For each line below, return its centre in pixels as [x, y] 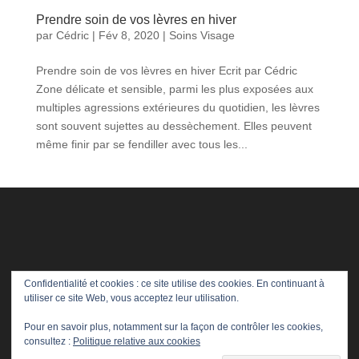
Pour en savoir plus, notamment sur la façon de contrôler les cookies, [173, 327]
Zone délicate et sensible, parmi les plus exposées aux [174, 89]
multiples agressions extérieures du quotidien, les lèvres [177, 107]
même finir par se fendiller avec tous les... [141, 144]
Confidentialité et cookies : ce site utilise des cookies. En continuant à [174, 284]
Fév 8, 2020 [129, 35]
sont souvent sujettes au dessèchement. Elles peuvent [173, 125]
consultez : [48, 341]
